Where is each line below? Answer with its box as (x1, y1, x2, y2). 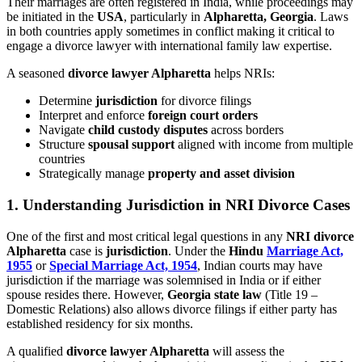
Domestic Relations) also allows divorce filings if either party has (6, 301, 337, 316)
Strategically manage (39, 166, 148, 181)
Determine (39, 94, 95, 108)
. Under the (168, 243, 229, 258)
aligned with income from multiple (175, 137, 353, 152)
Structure (39, 137, 88, 152)
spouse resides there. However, (6, 287, 167, 301)
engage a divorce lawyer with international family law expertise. (6, 39, 332, 53)
